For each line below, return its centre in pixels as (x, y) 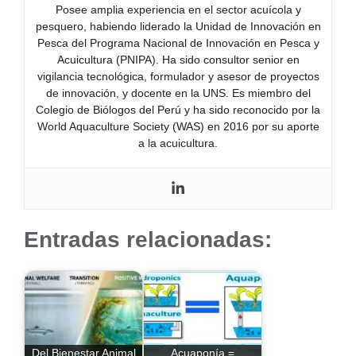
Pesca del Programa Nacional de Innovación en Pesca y (178, 43)
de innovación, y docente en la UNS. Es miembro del (178, 93)
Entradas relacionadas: (148, 239)
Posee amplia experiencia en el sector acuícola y (178, 9)
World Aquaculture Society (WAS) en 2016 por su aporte (178, 126)
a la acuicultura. (178, 143)
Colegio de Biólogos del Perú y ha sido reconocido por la (178, 109)
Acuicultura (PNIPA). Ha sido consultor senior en (178, 59)
